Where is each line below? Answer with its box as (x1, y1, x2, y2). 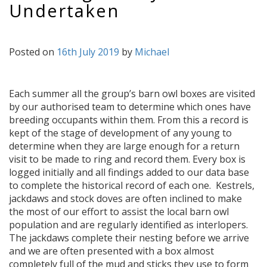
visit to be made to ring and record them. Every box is (9, 153, 246, 166)
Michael (135, 45, 169, 58)
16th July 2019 (57, 45, 119, 58)
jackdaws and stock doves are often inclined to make (9, 192, 242, 205)
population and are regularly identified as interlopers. (9, 218, 248, 231)
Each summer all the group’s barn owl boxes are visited (9, 87, 255, 100)
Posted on (9, 45, 57, 58)
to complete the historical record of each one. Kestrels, (9, 179, 254, 192)
